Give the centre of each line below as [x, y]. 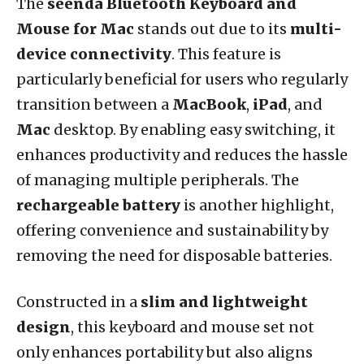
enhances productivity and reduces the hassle [182, 154]
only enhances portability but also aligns [165, 352]
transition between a [94, 104]
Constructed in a [78, 301]
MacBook [209, 104]
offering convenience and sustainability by [172, 230]
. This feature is [226, 54]
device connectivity [94, 54]
